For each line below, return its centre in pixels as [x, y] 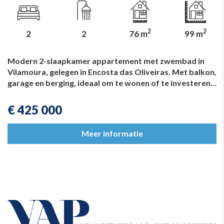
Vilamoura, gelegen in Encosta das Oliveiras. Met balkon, [112, 71]
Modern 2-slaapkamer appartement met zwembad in [106, 60]
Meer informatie [112, 133]
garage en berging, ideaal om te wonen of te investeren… [112, 82]
